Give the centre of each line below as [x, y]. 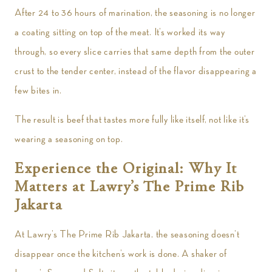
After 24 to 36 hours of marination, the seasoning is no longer [135, 13]
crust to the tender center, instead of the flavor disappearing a [136, 71]
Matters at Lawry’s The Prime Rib [130, 188]
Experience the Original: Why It [126, 170]
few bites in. [38, 90]
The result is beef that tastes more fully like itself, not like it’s [132, 120]
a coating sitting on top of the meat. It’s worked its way [120, 32]
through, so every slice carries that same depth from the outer [135, 52]
